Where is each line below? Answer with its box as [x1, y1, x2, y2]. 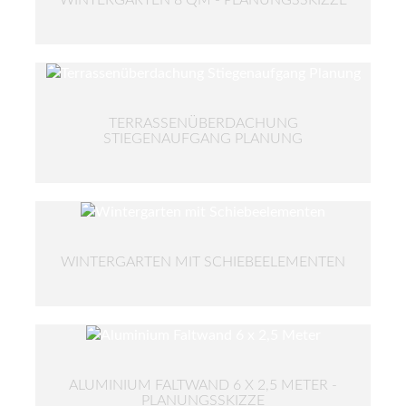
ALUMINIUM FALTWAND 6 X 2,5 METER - [69, 377, 337, 392]
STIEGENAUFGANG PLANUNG [103, 130, 303, 146]
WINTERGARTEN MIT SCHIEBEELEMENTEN [61, 254, 345, 269]
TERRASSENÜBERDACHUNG [108, 115, 298, 130]
